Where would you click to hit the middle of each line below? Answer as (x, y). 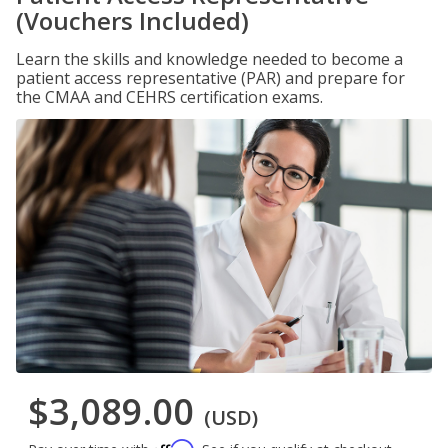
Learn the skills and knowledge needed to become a (209, 59)
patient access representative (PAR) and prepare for (210, 78)
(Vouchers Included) (132, 20)
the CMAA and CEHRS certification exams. (169, 97)
